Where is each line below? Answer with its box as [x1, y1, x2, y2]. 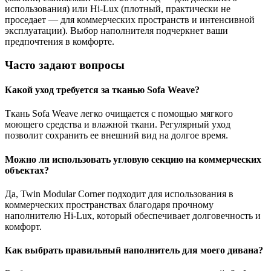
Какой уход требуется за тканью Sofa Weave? [5, 85, 200, 96]
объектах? [5, 165, 49, 175]
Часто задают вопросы [5, 58, 125, 71]
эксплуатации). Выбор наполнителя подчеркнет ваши [5, 25, 228, 36]
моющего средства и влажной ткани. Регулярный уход [5, 119, 230, 130]
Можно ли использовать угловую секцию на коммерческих [5, 154, 261, 165]
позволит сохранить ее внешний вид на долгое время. [5, 130, 228, 141]
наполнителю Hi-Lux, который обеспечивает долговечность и [5, 210, 261, 221]
